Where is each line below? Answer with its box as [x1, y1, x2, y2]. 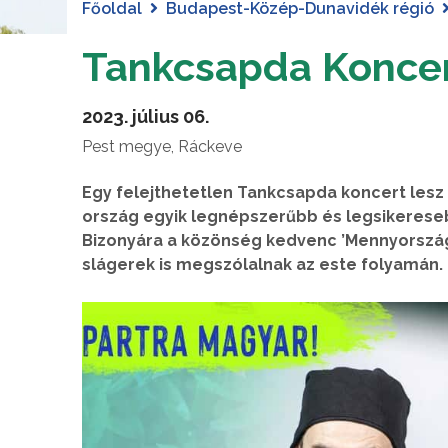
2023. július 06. [82, 105, 209, 127]
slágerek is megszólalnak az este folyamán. [82, 254, 443, 274]
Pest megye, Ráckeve [82, 136, 242, 156]
